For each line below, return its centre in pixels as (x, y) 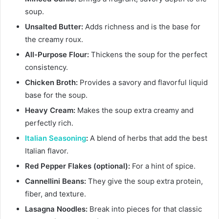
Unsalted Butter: (54, 27)
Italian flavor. (47, 151)
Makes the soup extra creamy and (134, 110)
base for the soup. (56, 95)
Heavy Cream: (50, 110)
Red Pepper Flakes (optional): (77, 166)
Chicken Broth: (51, 83)
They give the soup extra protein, (144, 181)
